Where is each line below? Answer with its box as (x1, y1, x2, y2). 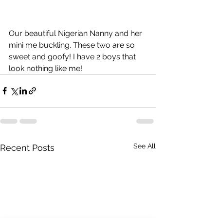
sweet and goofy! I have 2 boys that (9, 52, 138, 61)
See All (133, 142, 156, 150)
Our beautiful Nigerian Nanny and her (9, 28, 144, 38)
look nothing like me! (9, 63, 82, 73)
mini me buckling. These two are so (9, 40, 137, 50)
